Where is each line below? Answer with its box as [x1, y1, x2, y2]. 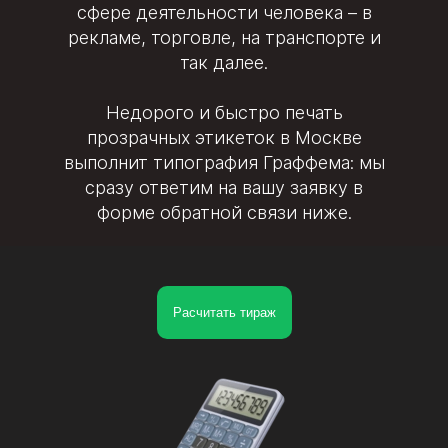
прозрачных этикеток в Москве [86, 126, 362, 148]
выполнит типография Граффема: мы [63, 151, 385, 173]
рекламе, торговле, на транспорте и [67, 26, 381, 48]
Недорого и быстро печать [105, 101, 343, 123]
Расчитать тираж [172, 304, 276, 320]
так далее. [180, 51, 268, 73]
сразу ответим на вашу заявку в [85, 176, 363, 198]
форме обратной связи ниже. [96, 201, 352, 223]
